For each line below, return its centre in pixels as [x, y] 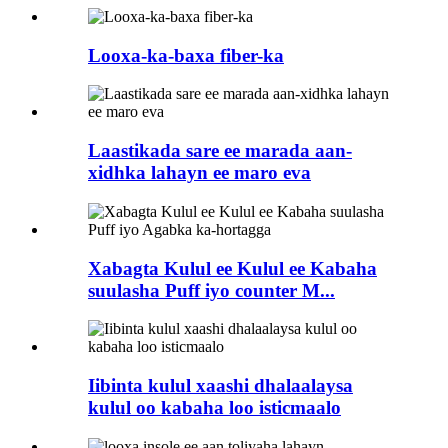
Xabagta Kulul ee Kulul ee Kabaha [232, 268]
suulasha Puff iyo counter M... [211, 290]
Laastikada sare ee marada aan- [220, 151]
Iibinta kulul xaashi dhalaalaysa [220, 385]
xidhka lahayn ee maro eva [199, 173]
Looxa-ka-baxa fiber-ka [186, 55]
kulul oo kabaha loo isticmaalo [214, 407]
